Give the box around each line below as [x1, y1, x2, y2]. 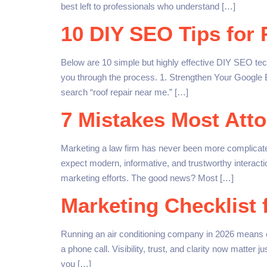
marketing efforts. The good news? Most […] [61, 173, 234, 183]
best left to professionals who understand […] [61, 1, 235, 11]
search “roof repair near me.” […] [61, 87, 188, 97]
